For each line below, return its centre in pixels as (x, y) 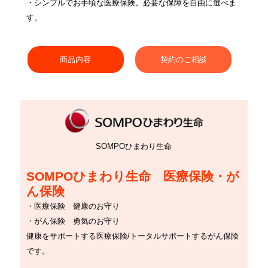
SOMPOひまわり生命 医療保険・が (133, 176)
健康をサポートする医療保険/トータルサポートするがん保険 (132, 236)
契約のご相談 (183, 60)
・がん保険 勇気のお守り (73, 221)
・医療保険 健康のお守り (77, 206)
